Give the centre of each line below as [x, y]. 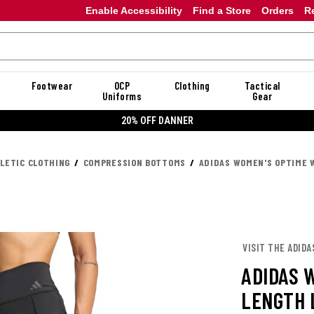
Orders [277, 10]
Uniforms [122, 96]
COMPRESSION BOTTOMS [134, 162]
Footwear [52, 86]
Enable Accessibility [134, 10]
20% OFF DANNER [157, 120]
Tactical [262, 86]
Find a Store [221, 10]
